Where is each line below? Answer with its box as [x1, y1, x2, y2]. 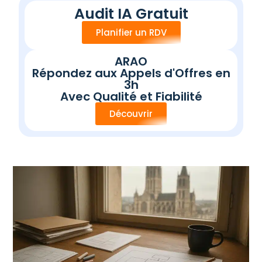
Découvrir [109, 108, 153, 120]
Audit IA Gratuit [74, 4, 188, 24]
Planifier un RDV [95, 26, 167, 39]
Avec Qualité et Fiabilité [60, 88, 202, 105]
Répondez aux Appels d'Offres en [32, 65, 230, 81]
